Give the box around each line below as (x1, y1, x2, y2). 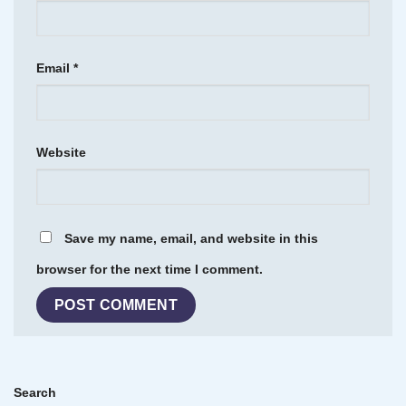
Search (14, 385, 56, 400)
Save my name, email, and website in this (64, 230, 318, 246)
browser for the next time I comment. (36, 261, 263, 276)
